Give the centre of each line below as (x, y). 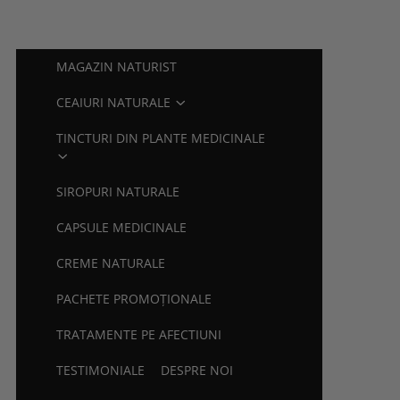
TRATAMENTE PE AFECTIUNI (139, 334)
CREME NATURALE (111, 263)
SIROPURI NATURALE (118, 192)
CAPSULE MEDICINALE (122, 227)
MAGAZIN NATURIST (117, 67)
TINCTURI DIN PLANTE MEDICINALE (161, 138)
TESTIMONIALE (101, 370)
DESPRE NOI (197, 370)
